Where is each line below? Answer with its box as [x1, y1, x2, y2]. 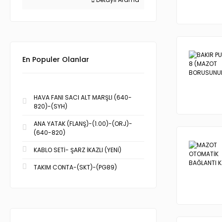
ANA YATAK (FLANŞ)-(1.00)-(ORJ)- [34, 119, 132, 128]
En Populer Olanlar [22, 55, 89, 64]
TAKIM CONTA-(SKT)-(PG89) [34, 163, 117, 171]
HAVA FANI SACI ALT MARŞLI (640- [34, 93, 132, 102]
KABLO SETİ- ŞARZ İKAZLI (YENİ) [34, 146, 121, 154]
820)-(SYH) [34, 102, 67, 111]
